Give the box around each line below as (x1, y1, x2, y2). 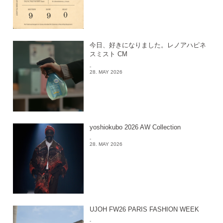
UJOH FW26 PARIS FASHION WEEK (89, 205, 199, 213)
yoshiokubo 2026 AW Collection (89, 123, 181, 131)
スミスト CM (89, 50, 127, 58)
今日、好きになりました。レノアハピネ (89, 41, 206, 49)
